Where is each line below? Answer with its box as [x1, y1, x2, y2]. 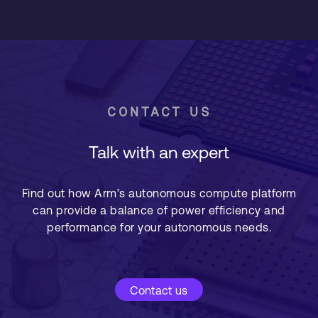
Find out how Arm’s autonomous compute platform [21, 187, 297, 199]
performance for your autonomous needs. [47, 221, 271, 234]
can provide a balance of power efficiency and [33, 204, 285, 216]
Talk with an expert [89, 143, 229, 162]
